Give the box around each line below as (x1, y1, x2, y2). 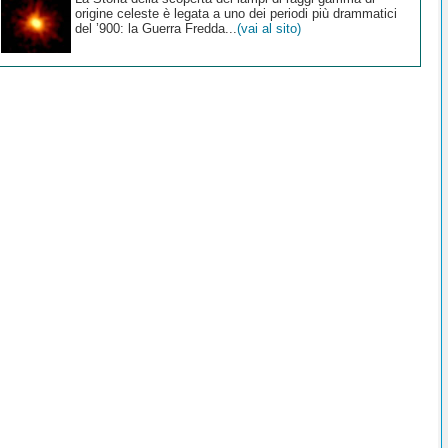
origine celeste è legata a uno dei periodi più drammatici (74, 5, 397, 21)
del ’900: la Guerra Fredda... (74, 20, 237, 36)
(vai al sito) (236, 20, 301, 36)
